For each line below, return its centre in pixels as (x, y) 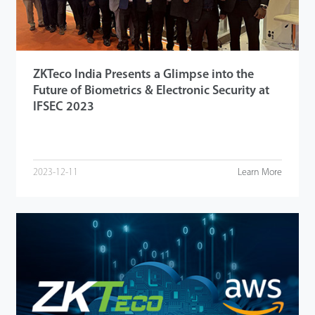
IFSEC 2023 (63, 107)
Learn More (260, 173)
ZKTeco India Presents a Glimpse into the (143, 75)
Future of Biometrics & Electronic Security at (151, 91)
